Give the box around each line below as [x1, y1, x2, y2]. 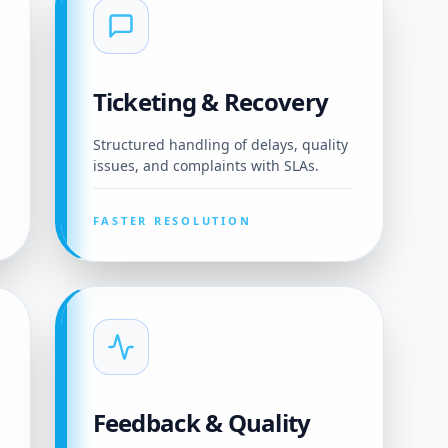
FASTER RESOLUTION [92, 213, 252, 229]
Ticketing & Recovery [92, 85, 329, 119]
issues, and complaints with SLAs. [92, 156, 319, 176]
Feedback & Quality [92, 406, 311, 440]
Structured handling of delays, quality [92, 135, 348, 155]
